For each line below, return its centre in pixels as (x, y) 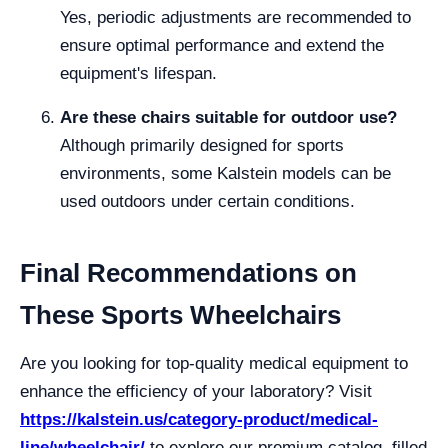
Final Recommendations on (188, 273)
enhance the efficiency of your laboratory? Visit (196, 391)
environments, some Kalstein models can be (225, 173)
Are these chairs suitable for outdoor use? (228, 117)
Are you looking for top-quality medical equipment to (214, 363)
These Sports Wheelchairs (180, 315)
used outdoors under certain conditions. (207, 201)
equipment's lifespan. (138, 73)
